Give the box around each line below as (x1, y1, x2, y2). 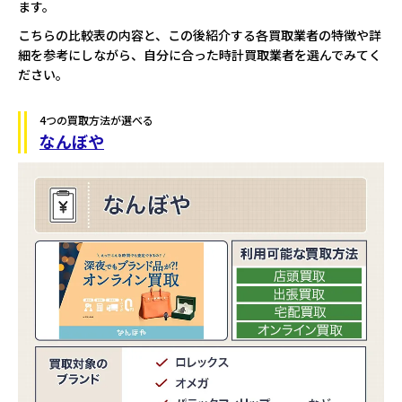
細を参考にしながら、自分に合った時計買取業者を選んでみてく (18, 45, 381, 64)
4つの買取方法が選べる (39, 111, 153, 127)
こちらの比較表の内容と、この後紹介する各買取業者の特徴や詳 (18, 25, 381, 44)
